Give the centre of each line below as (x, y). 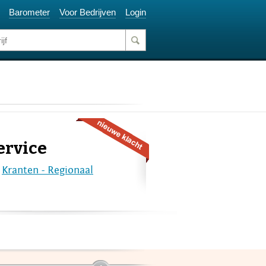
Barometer (29, 12)
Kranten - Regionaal (47, 170)
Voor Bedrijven (88, 12)
